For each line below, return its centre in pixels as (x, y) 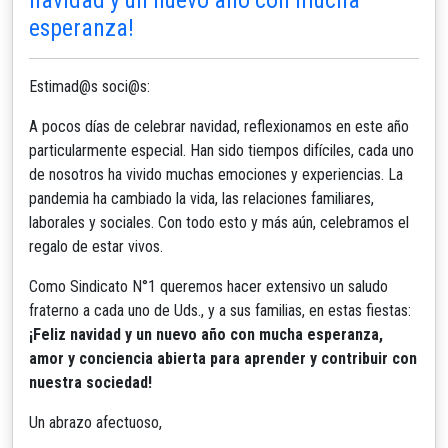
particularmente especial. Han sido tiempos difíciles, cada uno (221, 150)
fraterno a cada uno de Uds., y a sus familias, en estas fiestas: (220, 310)
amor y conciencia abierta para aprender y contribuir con (223, 358)
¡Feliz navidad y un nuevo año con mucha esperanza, (206, 334)
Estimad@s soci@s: (89, 86)
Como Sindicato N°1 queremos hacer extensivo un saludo (208, 286)
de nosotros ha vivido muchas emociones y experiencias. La (216, 174)
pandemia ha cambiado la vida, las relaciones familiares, (201, 198)
